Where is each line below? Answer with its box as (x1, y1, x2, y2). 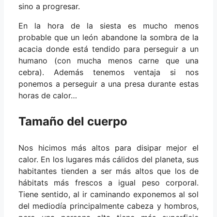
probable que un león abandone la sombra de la (18, 32, 199, 43)
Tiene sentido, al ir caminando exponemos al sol (18, 189, 199, 200)
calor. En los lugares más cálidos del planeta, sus (18, 155, 199, 165)
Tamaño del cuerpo (18, 114, 127, 129)
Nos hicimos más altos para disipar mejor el (18, 143, 199, 153)
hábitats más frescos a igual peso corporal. (18, 178, 199, 188)
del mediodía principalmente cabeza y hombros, (18, 201, 199, 211)
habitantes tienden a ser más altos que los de (18, 166, 199, 176)
